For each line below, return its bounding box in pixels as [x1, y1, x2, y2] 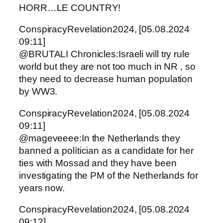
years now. [19, 182, 65, 193]
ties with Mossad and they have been [19, 157, 177, 168]
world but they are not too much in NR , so [19, 61, 196, 72]
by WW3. [19, 86, 58, 97]
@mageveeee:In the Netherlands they [19, 132, 180, 143]
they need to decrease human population [19, 74, 193, 85]
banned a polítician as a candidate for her [19, 145, 194, 156]
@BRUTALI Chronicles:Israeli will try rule [19, 49, 190, 60]
